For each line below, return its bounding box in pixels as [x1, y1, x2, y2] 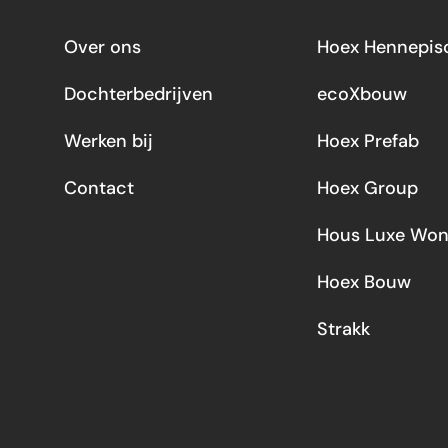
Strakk [316, 317, 370, 341]
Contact [64, 176, 134, 200]
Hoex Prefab [316, 129, 419, 153]
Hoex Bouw [316, 270, 411, 294]
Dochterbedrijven [64, 82, 213, 106]
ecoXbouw [316, 82, 407, 106]
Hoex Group [316, 176, 418, 200]
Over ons [64, 35, 141, 59]
